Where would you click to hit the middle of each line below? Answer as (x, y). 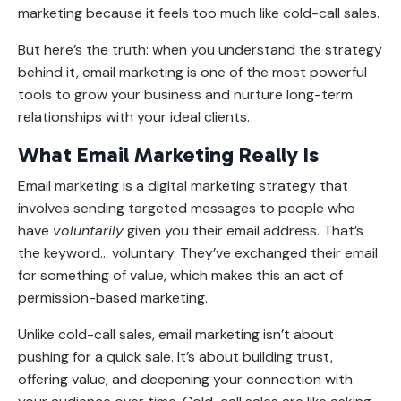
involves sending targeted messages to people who (187, 208)
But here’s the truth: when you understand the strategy (200, 49)
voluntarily (88, 230)
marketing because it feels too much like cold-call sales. (199, 13)
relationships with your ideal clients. (134, 116)
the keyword (59, 252)
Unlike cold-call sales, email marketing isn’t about (176, 334)
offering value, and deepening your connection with (185, 379)
